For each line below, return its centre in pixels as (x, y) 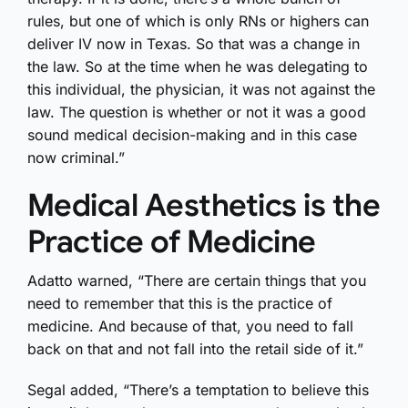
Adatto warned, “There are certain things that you (197, 281)
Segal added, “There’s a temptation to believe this (198, 390)
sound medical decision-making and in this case (192, 134)
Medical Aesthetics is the (204, 205)
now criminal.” (76, 157)
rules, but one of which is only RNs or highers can (198, 20)
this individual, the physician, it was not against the (201, 89)
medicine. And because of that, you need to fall (190, 326)
